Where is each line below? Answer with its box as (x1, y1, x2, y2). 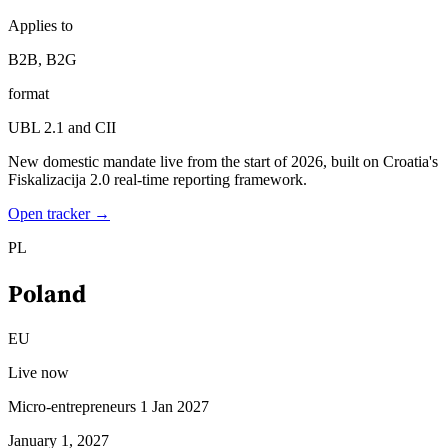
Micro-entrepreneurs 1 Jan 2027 (8, 398, 209, 415)
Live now (8, 364, 69, 381)
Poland (8, 277, 86, 311)
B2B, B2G (8, 51, 77, 69)
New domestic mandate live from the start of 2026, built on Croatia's (8, 153, 438, 171)
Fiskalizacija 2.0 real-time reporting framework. (8, 171, 307, 189)
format (8, 85, 49, 103)
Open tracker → (8, 205, 110, 223)
